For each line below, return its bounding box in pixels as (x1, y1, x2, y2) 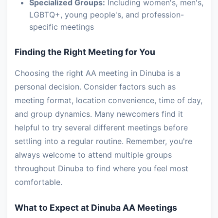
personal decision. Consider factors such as (15, 82, 176, 91)
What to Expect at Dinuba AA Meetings (15, 202, 177, 213)
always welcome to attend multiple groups (15, 150, 172, 160)
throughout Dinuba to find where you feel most (15, 163, 188, 173)
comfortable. (15, 177, 62, 187)
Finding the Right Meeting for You (15, 47, 155, 57)
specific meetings (29, 22, 94, 32)
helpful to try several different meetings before (15, 123, 188, 132)
